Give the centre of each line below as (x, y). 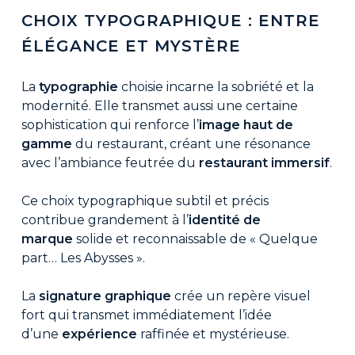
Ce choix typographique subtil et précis (145, 201)
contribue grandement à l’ (105, 220)
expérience (99, 334)
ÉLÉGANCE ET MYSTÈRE (131, 46)
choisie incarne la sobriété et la (216, 87)
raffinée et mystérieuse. (213, 334)
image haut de (246, 125)
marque (47, 239)
